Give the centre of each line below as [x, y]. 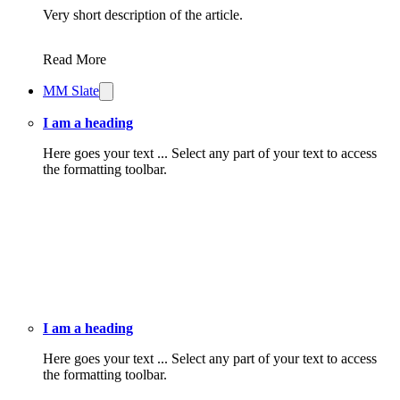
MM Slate [71, 91]
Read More [75, 60]
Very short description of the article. [143, 15]
